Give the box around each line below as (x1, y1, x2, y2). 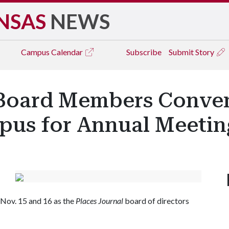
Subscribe (126, 47, 162, 57)
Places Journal (76, 196, 123, 205)
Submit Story (169, 47, 216, 57)
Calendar (51, 47, 84, 57)
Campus (21, 47, 51, 57)
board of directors (123, 196, 189, 205)
